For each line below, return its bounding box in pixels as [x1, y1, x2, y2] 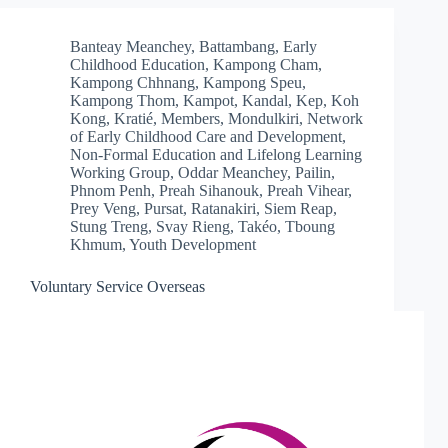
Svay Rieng [156, 218, 230, 236]
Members [161, 110, 220, 128]
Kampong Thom [70, 92, 175, 110]
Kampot [183, 92, 234, 110]
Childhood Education [70, 56, 205, 74]
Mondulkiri [228, 110, 299, 128]
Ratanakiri [191, 200, 256, 218]
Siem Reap [264, 200, 333, 218]
